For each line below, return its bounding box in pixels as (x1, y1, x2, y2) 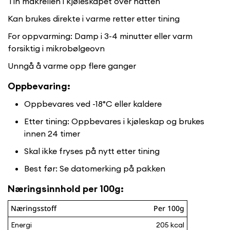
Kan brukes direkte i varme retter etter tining (8, 13, 180, 24)
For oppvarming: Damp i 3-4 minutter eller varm (8, 31, 193, 42)
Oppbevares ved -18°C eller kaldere (24, 99, 162, 109)
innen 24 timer (24, 128, 80, 139)
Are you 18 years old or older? (58, 191, 172, 202)
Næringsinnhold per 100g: (8, 183, 124, 195)
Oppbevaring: (8, 80, 70, 92)
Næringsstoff (11, 203, 56, 215)
